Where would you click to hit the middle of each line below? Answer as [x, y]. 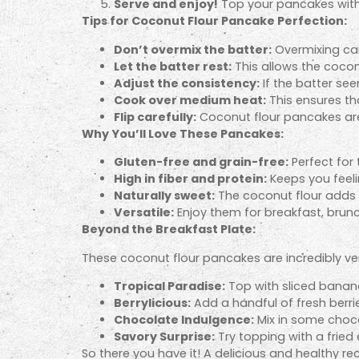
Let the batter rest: [173, 66]
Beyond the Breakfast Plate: [169, 230]
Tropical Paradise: [169, 286]
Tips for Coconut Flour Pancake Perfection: [214, 21]
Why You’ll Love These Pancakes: [183, 133]
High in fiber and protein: [190, 179]
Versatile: [144, 213]
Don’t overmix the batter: [193, 49]
